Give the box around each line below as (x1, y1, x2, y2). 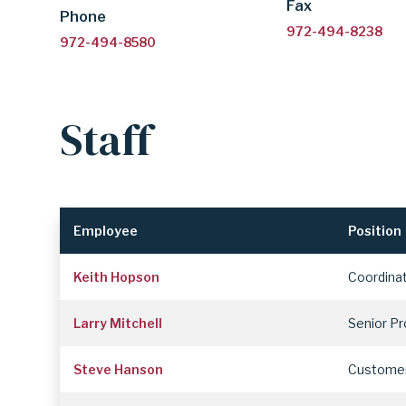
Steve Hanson (73, 361, 164, 377)
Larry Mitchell (73, 314, 163, 331)
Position (348, 222, 402, 238)
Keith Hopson (73, 268, 160, 285)
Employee (73, 222, 139, 238)
